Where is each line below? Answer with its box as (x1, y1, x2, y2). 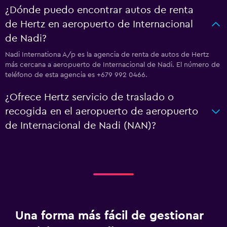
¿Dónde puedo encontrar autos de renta (5, 5, 194, 15)
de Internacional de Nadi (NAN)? (5, 121, 156, 131)
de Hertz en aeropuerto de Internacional (5, 19, 193, 29)
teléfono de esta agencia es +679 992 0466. (5, 71, 147, 79)
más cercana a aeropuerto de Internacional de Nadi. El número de (5, 61, 220, 68)
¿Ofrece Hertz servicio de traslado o (5, 92, 174, 102)
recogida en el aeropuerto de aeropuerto (5, 106, 198, 117)
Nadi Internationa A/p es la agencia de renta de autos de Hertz (5, 51, 209, 58)
